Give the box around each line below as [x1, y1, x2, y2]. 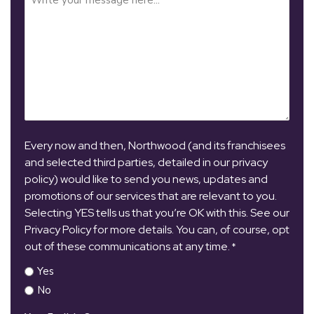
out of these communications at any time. [25, 239, 230, 254]
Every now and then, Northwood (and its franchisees [25, 138, 285, 153]
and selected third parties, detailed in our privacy [25, 155, 268, 170]
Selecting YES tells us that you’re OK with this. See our [25, 205, 289, 220]
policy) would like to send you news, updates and [25, 172, 268, 186]
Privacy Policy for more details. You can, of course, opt [25, 222, 289, 237]
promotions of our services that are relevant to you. [25, 189, 277, 203]
